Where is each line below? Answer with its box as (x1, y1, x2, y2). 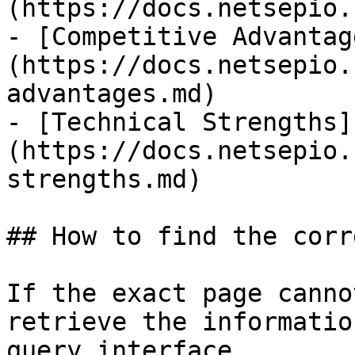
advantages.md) (6, 79, 217, 108)
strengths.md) (6, 165, 202, 193)
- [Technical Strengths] (6, 108, 353, 136)
